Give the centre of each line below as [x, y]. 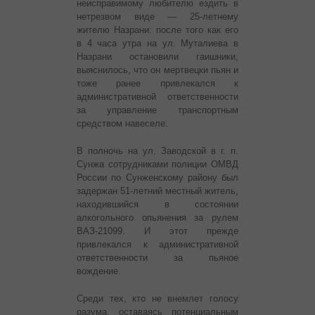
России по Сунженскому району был [157, 178]
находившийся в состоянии [157, 205]
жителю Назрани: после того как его [157, 30]
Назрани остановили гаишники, [157, 57]
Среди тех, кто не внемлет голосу [157, 299]
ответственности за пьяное [157, 258]
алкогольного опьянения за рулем [157, 218]
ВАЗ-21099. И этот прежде [157, 231]
